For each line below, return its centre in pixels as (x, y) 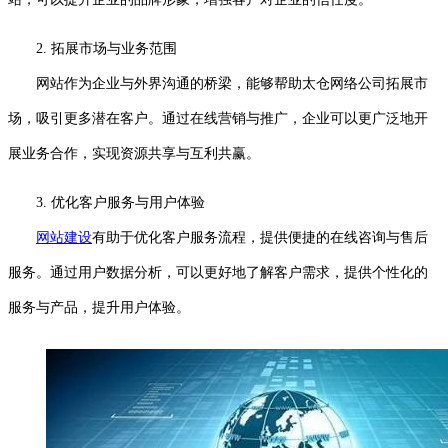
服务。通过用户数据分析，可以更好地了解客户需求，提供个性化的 (218, 272)
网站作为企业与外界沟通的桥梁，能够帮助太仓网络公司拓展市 (218, 83)
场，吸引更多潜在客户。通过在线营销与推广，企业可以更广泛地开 (218, 118)
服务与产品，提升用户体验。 (99, 307)
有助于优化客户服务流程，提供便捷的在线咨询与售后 (260, 237)
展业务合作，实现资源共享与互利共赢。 (134, 153)
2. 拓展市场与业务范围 (106, 48)
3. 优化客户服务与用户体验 (120, 202)
